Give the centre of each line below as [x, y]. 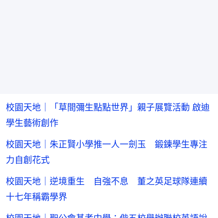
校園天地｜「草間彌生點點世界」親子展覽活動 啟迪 [108, 107]
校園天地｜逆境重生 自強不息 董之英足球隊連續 [107, 181]
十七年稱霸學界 [36, 197]
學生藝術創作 [32, 123]
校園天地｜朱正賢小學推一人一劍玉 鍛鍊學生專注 [107, 144]
